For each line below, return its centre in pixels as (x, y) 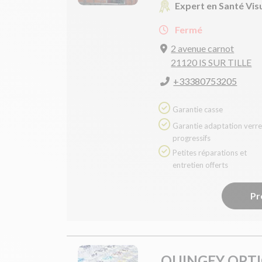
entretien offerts (200, 165)
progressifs (192, 138)
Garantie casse (198, 110)
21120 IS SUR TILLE (211, 63)
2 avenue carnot (203, 49)
